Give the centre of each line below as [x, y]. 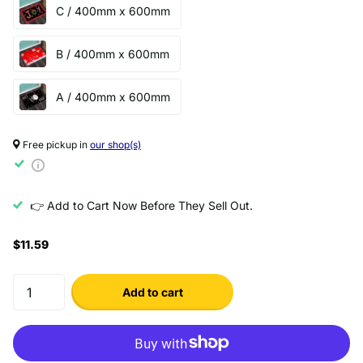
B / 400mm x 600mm [113, 53]
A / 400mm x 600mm [113, 96]
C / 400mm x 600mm [113, 11]
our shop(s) [115, 144]
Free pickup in [55, 144]
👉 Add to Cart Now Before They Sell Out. [141, 205]
